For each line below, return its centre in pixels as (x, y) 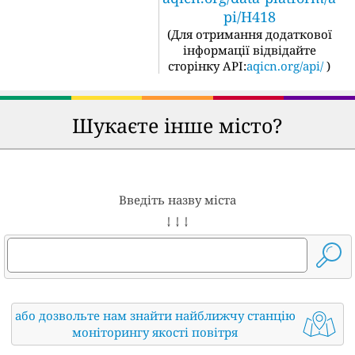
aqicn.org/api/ (285, 66)
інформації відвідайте (249, 50)
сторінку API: (207, 66)
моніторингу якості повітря (155, 332)
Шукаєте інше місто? (177, 126)
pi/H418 (249, 17)
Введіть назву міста (177, 200)
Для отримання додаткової (251, 34)
